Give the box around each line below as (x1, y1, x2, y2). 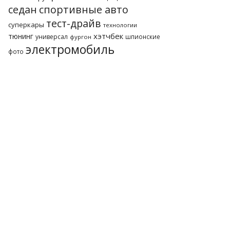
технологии (103, 21, 137, 29)
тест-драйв (46, 16, 101, 30)
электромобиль (26, 42, 114, 57)
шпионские (125, 32, 160, 41)
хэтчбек (93, 31, 123, 41)
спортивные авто (39, 3, 128, 16)
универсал (35, 32, 68, 41)
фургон (70, 33, 91, 41)
